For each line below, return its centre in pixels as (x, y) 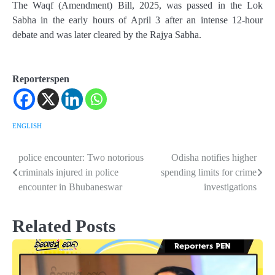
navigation (45, 183)
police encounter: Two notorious (81, 158)
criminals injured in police (68, 172)
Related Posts (64, 226)
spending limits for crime (209, 172)
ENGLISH (27, 126)
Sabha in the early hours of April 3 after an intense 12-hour (137, 20)
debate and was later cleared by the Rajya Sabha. (107, 35)
